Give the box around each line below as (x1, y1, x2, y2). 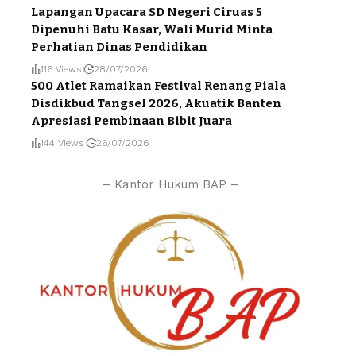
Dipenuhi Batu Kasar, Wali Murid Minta (31, 22, 273, 37)
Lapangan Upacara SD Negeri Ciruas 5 (31, 5, 262, 20)
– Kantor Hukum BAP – (102, 177, 238, 192)
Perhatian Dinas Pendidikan (31, 40, 207, 55)
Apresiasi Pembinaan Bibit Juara (31, 114, 232, 129)
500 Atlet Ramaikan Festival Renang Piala (31, 79, 286, 94)
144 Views (41, 137, 83, 149)
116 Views (41, 64, 81, 75)
